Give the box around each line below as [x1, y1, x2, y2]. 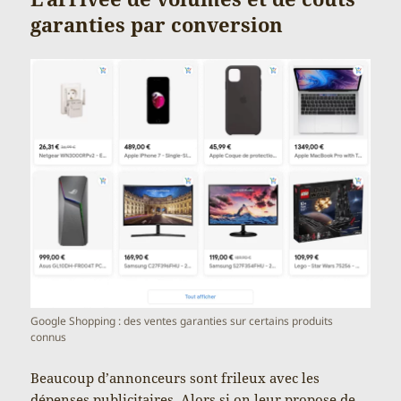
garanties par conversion [30, 11, 284, 38]
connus [30, 328, 67, 345]
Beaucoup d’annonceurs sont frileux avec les [30, 368, 320, 387]
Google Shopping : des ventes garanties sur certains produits [30, 312, 334, 328]
